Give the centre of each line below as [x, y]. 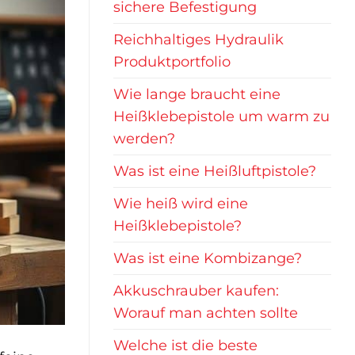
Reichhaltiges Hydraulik [198, 40]
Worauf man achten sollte [206, 313]
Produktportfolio [172, 62]
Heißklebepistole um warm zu [221, 116]
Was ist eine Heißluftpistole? [215, 171]
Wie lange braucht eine [197, 94]
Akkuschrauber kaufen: [196, 291]
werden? [144, 139]
